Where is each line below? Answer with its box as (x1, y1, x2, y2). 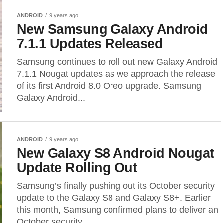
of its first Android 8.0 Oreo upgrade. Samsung (17, 81, 201, 91)
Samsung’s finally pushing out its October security (17, 181, 215, 191)
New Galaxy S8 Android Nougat (17, 145, 214, 161)
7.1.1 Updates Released (17, 36, 163, 51)
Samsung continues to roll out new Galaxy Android (17, 57, 217, 67)
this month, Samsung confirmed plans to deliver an (17, 205, 218, 215)
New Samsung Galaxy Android (17, 21, 208, 37)
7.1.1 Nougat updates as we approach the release (17, 69, 215, 79)
